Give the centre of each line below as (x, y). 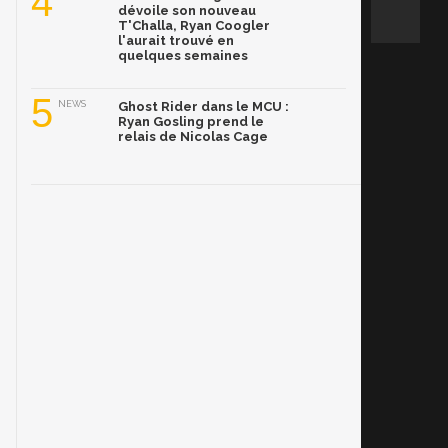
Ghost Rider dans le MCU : (203, 107)
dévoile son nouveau (187, 11)
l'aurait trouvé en (176, 41)
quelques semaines (183, 56)
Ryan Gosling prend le (191, 122)
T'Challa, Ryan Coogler (194, 26)
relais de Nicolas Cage (193, 137)
